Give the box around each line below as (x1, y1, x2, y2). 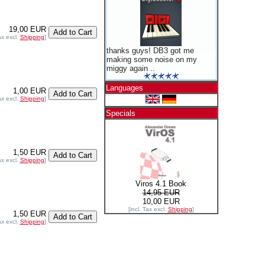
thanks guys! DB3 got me (106, 46, 194, 55)
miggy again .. (106, 64, 155, 73)
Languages (105, 83, 143, 92)
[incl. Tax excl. (128, 206, 168, 212)
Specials (105, 109, 135, 118)
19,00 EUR (8, 24, 46, 34)
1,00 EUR (12, 86, 46, 95)
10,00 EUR (142, 197, 180, 206)
